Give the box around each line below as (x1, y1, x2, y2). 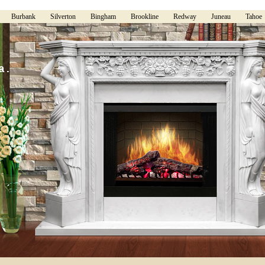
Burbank (11, 12, 35, 21)
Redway (173, 12, 196, 21)
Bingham (91, 12, 116, 21)
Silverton (50, 12, 76, 21)
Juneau (211, 12, 231, 21)
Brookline (131, 12, 159, 21)
